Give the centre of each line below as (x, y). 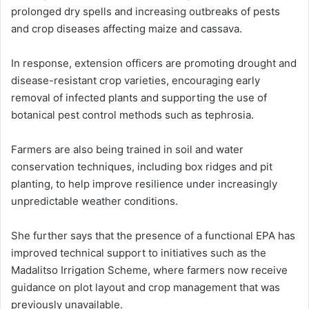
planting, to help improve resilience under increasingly (144, 184)
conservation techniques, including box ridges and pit (142, 167)
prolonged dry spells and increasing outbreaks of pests (146, 12)
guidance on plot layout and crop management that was (146, 288)
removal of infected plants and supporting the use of (139, 98)
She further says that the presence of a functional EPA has (153, 236)
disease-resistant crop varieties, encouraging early (136, 81)
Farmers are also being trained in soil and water (127, 150)
